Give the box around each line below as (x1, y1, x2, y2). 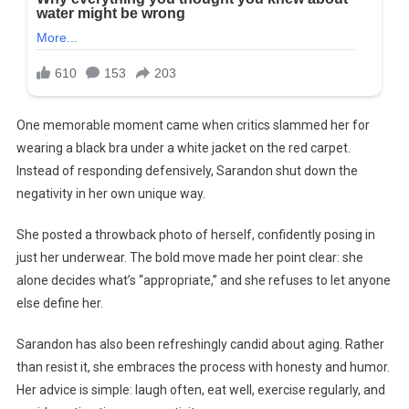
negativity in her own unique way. (16, 186, 205, 202)
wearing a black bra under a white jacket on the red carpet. (16, 141, 351, 156)
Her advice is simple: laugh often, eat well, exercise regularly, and (16, 383, 385, 398)
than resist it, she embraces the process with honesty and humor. (16, 360, 390, 375)
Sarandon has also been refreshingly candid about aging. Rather (16, 337, 384, 352)
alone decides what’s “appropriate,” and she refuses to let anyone (16, 273, 391, 288)
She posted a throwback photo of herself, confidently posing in (16, 227, 375, 243)
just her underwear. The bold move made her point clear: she (16, 250, 363, 266)
